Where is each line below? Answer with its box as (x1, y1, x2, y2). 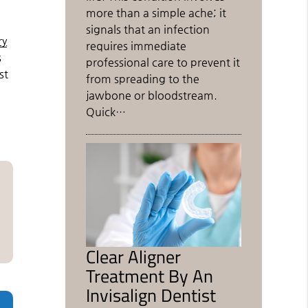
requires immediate (86, 39, 187, 53)
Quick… (86, 105, 126, 119)
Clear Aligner (86, 242, 181, 270)
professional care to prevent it (86, 56, 241, 69)
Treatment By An (86, 261, 214, 289)
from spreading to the (86, 72, 200, 86)
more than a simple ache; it (86, 6, 227, 20)
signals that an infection (86, 23, 210, 36)
